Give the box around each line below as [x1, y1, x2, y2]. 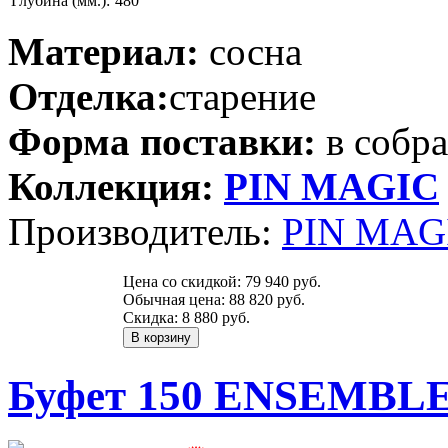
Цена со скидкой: [123, 273, 245, 291]
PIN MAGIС [224, 165, 439, 209]
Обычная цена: [123, 291, 229, 309]
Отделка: [8, 75, 169, 119]
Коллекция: [8, 165, 214, 209]
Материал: [8, 30, 199, 74]
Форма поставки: [8, 120, 316, 164]
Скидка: [123, 309, 182, 327]
